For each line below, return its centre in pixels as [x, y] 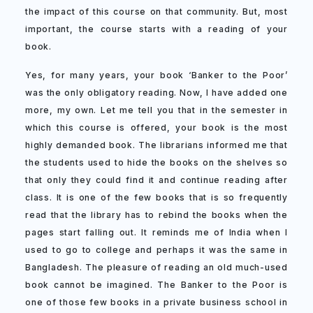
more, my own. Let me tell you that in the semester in [156, 110]
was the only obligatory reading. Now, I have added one [156, 93]
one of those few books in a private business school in [156, 302]
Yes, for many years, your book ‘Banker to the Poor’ [156, 75]
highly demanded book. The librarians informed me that [156, 145]
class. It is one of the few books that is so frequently [156, 197]
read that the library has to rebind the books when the [156, 215]
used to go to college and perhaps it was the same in [156, 250]
